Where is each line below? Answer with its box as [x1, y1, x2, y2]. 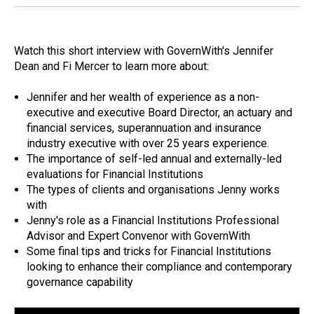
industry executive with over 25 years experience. [26, 137, 272, 151]
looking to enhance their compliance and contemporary [26, 260, 292, 274]
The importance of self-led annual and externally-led [26, 152, 282, 166]
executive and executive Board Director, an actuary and [26, 106, 292, 120]
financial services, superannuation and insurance [26, 121, 261, 135]
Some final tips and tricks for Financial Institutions [26, 245, 271, 259]
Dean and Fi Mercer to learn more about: [14, 60, 209, 73]
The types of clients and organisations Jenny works [26, 183, 280, 197]
